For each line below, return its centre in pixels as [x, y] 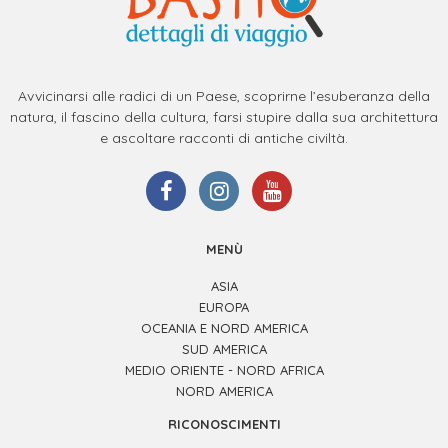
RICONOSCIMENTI [224, 423]
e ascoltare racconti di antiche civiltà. [224, 137]
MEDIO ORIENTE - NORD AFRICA [224, 369]
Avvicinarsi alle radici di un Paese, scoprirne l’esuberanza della [224, 95]
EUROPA [224, 306]
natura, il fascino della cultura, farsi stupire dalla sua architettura [224, 116]
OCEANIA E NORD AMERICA [224, 327]
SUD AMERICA [224, 348]
